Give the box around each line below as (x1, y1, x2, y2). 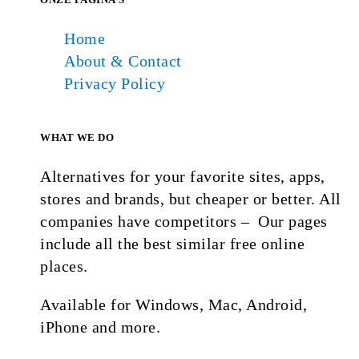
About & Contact (64, 52, 182, 70)
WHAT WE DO (40, 131, 114, 143)
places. (40, 257, 88, 275)
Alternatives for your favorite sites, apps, (40, 167, 325, 185)
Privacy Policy (64, 75, 165, 92)
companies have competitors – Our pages (40, 212, 328, 230)
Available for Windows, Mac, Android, (40, 296, 307, 313)
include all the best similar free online (40, 235, 305, 252)
